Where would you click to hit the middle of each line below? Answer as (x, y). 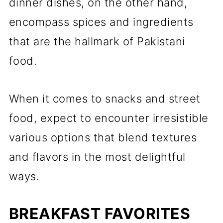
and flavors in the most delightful (97, 157)
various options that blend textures (103, 137)
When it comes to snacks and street (105, 99)
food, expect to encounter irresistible (109, 118)
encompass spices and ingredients (101, 22)
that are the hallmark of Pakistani (97, 41)
